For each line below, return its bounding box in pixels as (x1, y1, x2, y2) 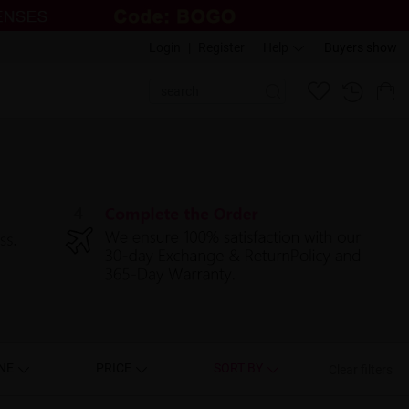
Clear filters (329, 360, 393, 378)
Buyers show (323, 38, 397, 57)
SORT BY (214, 359, 267, 377)
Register (197, 38, 245, 57)
